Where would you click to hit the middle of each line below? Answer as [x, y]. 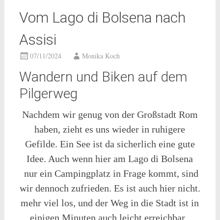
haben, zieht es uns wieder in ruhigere [110, 129]
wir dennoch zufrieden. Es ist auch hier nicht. [110, 188]
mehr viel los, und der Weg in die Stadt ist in [110, 203]
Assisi [38, 40]
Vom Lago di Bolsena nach [102, 17]
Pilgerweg [48, 94]
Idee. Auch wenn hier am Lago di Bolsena [110, 159]
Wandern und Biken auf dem [103, 77]
